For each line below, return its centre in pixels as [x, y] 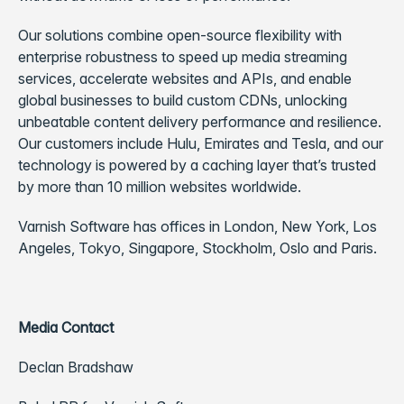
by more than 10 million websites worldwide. [160, 187]
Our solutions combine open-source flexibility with [180, 35]
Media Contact [66, 327]
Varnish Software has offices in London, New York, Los [197, 226]
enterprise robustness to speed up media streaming [183, 57]
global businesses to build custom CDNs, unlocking [183, 100]
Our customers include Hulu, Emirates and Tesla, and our [201, 143]
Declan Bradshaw [76, 367]
